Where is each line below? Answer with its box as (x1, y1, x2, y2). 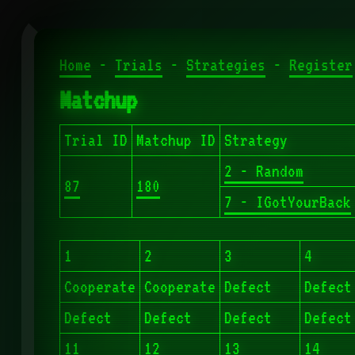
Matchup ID (136, 131, 216, 151)
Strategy (223, 131, 288, 151)
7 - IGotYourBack (223, 193, 351, 212)
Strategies (185, 55, 265, 75)
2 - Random (223, 162, 303, 181)
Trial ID (63, 131, 128, 151)
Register (288, 55, 353, 75)
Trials (114, 55, 162, 75)
